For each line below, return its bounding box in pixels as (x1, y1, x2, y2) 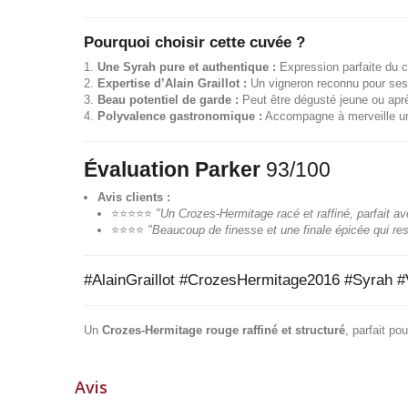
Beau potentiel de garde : (97, 93, 239, 107)
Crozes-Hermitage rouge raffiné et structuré (102, 323, 345, 337)
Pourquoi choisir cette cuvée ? (84, 34, 305, 51)
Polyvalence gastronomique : (97, 109, 262, 123)
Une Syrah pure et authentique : (97, 60, 276, 74)
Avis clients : (97, 190, 170, 204)
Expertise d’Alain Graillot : (97, 76, 247, 90)
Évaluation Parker (84, 158, 260, 181)
